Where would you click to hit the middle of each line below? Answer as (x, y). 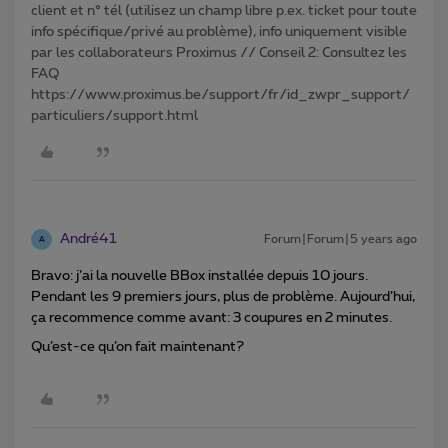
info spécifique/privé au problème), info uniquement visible (219, 32)
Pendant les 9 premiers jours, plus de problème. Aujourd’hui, (223, 297)
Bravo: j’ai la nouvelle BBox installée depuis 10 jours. (199, 276)
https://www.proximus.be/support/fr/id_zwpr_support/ (220, 95)
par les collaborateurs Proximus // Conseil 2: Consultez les (219, 53)
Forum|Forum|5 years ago (340, 239)
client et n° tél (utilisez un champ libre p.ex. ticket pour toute (224, 11)
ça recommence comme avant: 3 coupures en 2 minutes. (211, 318)
